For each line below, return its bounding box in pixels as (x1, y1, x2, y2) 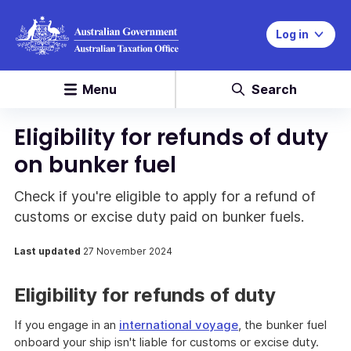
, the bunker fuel (238, 317, 327, 332)
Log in (276, 27, 309, 41)
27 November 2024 (83, 245, 172, 257)
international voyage (119, 317, 238, 332)
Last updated (14, 245, 83, 257)
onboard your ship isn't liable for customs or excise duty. (14, 335, 319, 349)
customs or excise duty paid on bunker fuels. (14, 208, 304, 225)
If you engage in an (14, 317, 119, 332)
